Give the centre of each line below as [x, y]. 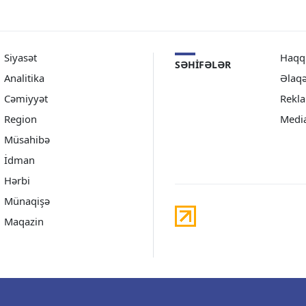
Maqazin [24, 221]
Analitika [24, 78]
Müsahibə [27, 139]
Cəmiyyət [26, 98]
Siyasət [20, 57]
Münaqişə [27, 200]
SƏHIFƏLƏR [203, 64]
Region [20, 119]
